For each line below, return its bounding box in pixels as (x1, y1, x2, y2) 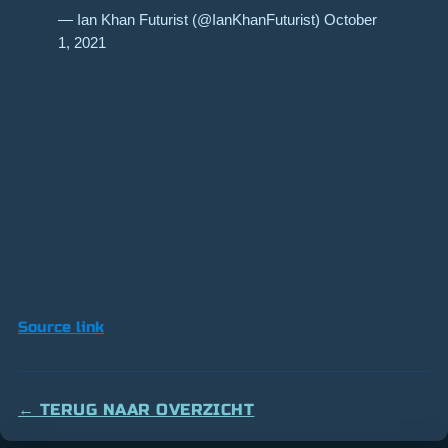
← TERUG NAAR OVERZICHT (18, 399, 255, 419)
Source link (18, 317, 104, 336)
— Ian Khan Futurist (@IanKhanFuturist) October (58, 11, 377, 29)
